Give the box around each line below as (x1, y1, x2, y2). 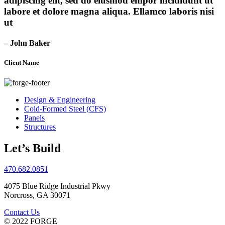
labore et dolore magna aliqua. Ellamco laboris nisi (4, 6, 214, 17)
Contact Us (4, 208, 40, 217)
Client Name (4, 59, 39, 67)
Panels (24, 113, 45, 122)
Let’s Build (4, 141, 61, 155)
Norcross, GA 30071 (4, 191, 70, 200)
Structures (24, 122, 56, 131)
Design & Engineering (24, 95, 95, 104)
